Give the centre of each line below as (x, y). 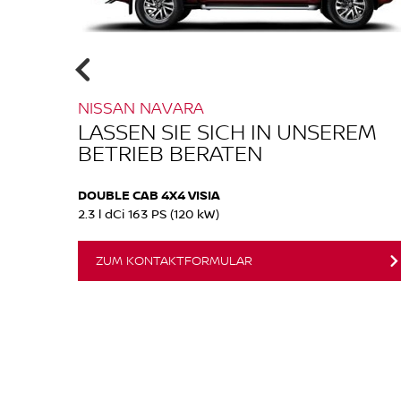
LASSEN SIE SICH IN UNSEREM (227, 132)
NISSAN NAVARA (141, 108)
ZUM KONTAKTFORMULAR (174, 261)
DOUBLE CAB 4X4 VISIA (149, 195)
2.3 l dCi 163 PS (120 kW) (149, 214)
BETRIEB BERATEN (170, 153)
